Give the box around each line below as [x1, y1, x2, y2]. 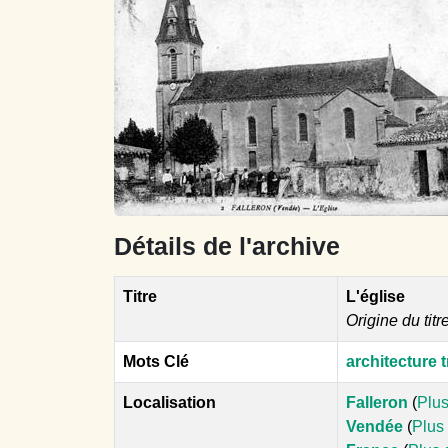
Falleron [346, 394, 408, 411]
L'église [346, 288, 405, 305]
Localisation [123, 394, 216, 411]
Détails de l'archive [114, 232, 340, 260]
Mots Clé [123, 353, 189, 370]
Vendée [346, 418, 403, 435]
